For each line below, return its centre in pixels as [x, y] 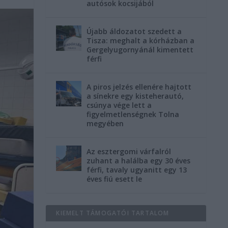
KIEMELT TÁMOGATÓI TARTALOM [113, 213]
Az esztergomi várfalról [129, 152]
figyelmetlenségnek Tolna [133, 115]
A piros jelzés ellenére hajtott [139, 87]
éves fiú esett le [115, 179]
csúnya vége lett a [119, 105]
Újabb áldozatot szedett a [134, 32]
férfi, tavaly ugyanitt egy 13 [137, 170]
